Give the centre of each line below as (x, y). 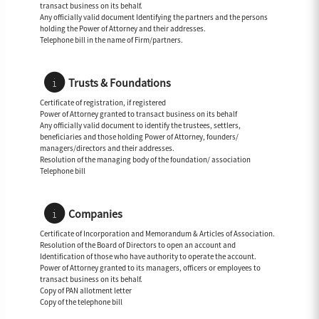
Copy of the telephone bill (81, 302)
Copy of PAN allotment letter (86, 291)
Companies (95, 214)
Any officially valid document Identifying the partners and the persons (154, 17)
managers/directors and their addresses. (107, 148)
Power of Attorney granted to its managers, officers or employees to (150, 268)
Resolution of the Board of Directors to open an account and (138, 245)
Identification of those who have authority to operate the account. (148, 257)
